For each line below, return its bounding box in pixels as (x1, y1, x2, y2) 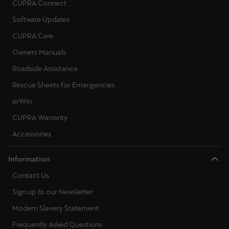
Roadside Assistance (12, 64, 78, 73)
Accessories (12, 130, 51, 138)
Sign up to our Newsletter (12, 188, 93, 196)
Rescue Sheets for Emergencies (12, 81, 114, 89)
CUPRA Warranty (12, 113, 67, 122)
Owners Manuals (12, 48, 66, 56)
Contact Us (12, 171, 49, 179)
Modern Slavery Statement (12, 204, 99, 212)
